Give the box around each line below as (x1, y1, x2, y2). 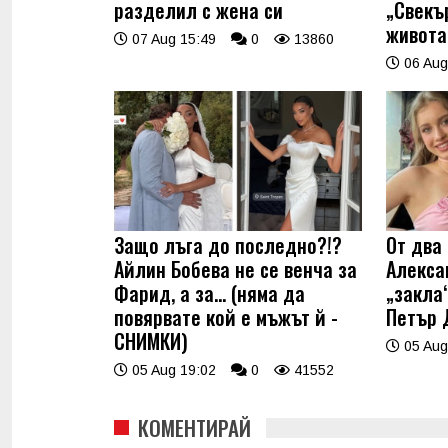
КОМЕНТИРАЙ (138, 411, 251, 443)
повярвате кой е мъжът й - (114, 301, 338, 332)
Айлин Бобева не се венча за (114, 253, 357, 284)
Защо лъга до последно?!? (114, 229, 342, 260)
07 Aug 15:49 (128, 31, 216, 48)
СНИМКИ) (114, 325, 188, 356)
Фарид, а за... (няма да (114, 277, 305, 308)
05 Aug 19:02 (128, 361, 216, 378)
